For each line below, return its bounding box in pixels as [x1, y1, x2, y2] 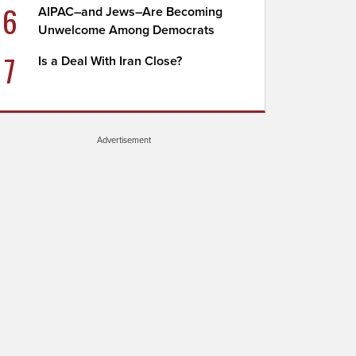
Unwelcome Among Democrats [38, 22, 215, 38]
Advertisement [97, 134, 151, 145]
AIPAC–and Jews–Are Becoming [38, 4, 223, 20]
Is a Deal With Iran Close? [38, 53, 183, 69]
